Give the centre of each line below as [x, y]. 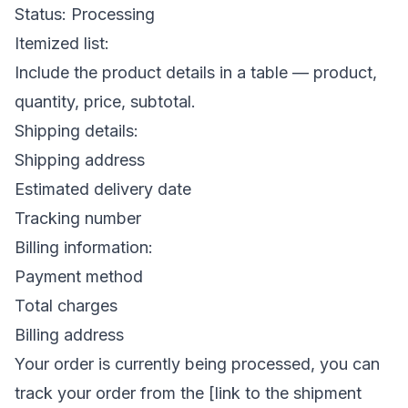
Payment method [79, 276]
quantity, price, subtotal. [105, 101]
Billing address [69, 334]
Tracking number [78, 218]
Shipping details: [76, 130]
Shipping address [80, 159]
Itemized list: [62, 43]
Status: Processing [87, 14]
